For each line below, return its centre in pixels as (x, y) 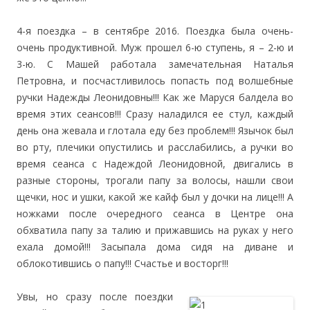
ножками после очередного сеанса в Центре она (155, 213)
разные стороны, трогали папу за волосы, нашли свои (155, 180)
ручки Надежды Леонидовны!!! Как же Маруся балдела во (155, 97)
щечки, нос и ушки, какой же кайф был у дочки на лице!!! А (155, 197)
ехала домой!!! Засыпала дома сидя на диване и (155, 247)
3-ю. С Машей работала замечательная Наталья (155, 64)
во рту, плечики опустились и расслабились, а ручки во (155, 147)
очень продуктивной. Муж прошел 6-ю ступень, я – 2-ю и (155, 47)
